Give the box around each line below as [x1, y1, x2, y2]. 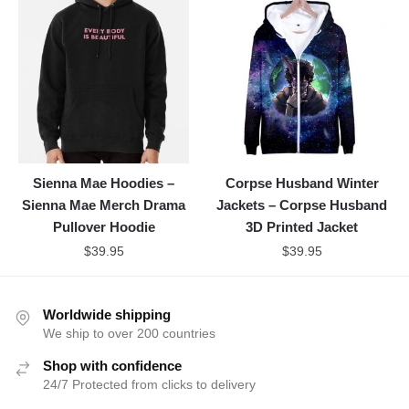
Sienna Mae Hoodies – [33, 175, 175, 192]
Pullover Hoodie [52, 219, 155, 236]
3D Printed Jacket [246, 219, 359, 236]
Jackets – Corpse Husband [216, 197, 388, 214]
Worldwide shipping [43, 307, 171, 323]
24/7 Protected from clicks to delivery [43, 377, 256, 393]
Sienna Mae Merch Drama [22, 197, 186, 214]
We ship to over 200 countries [43, 326, 215, 341]
